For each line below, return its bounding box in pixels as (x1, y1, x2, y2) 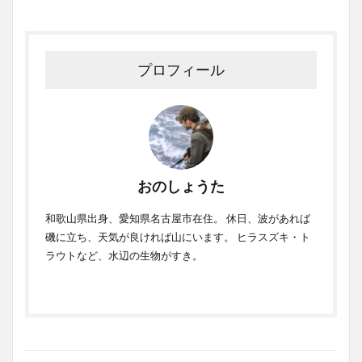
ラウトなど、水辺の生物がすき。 (45, 249, 203, 262)
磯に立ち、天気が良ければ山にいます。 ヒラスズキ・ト (45, 230, 310, 243)
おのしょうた (137, 178, 225, 195)
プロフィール (137, 61, 225, 78)
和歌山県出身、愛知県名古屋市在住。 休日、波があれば (45, 212, 310, 225)
